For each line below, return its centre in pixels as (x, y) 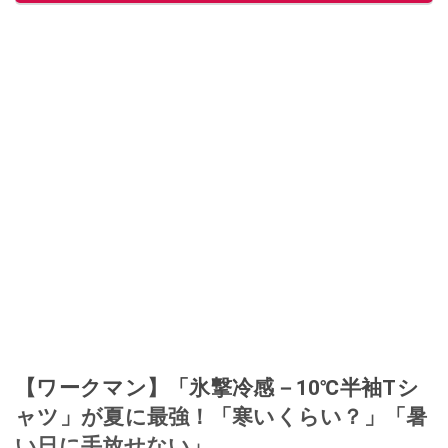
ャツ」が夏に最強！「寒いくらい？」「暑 (221, 416)
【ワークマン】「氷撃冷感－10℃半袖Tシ (217, 387)
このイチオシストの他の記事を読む (313, 11)
